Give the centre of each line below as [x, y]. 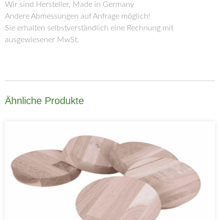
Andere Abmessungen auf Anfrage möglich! [78, 16]
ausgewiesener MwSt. [42, 40]
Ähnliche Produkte [44, 101]
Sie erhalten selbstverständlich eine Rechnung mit [89, 28]
